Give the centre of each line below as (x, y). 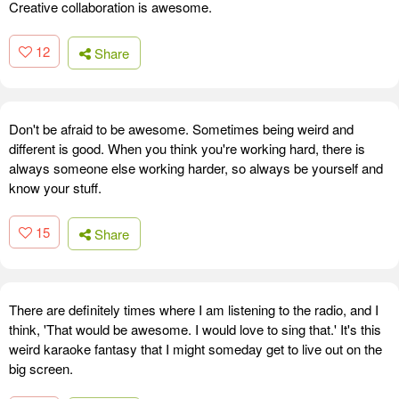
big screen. (41, 368)
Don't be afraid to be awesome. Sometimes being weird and (181, 128)
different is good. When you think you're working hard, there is (187, 148)
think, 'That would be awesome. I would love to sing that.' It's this (195, 329)
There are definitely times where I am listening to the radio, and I (194, 309)
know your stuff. (55, 187)
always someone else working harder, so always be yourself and (196, 167)
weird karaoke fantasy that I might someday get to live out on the (195, 348)
